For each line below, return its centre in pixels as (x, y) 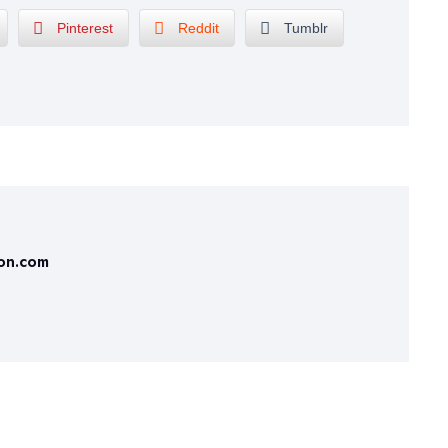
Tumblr (306, 28)
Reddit (198, 28)
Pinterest (85, 28)
